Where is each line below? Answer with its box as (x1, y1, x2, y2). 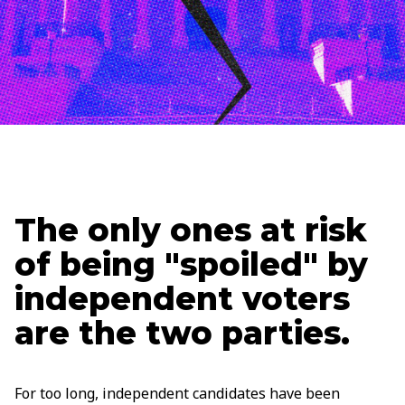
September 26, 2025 (172, 59, 283, 74)
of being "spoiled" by (14, 244, 368, 284)
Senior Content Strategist (184, 82, 333, 98)
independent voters (14, 278, 350, 318)
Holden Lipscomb (85, 82, 184, 98)
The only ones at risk (14, 210, 367, 250)
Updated (122, 59, 173, 74)
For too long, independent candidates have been (14, 382, 340, 403)
